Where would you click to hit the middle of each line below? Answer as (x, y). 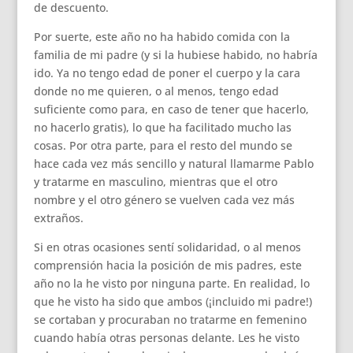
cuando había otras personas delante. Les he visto (166, 338)
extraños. (58, 218)
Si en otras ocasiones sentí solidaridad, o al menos (167, 247)
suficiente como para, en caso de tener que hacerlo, (171, 109)
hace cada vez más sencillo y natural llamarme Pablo (173, 163)
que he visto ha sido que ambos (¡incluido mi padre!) (173, 301)
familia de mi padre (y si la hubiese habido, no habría (175, 55)
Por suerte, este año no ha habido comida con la (162, 37)
